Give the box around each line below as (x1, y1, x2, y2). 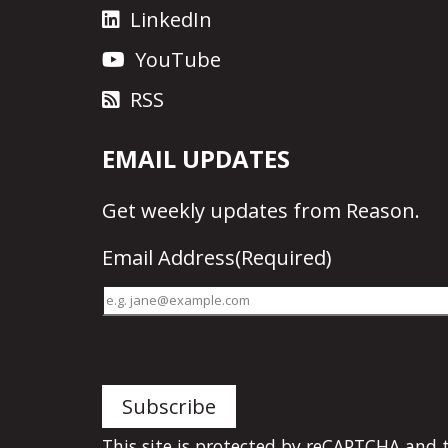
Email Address (102, 243, 235, 271)
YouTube (135, 45, 221, 73)
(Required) (235, 243, 332, 271)
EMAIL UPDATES (102, 141, 290, 175)
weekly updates (141, 196, 288, 224)
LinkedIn (130, 5, 212, 33)
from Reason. (288, 196, 420, 224)
